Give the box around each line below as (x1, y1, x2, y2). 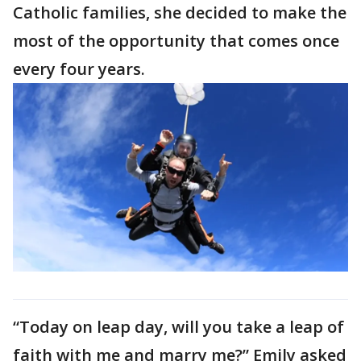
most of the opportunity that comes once (13, 30, 339, 52)
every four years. (13, 58, 149, 81)
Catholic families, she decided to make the (13, 2, 346, 24)
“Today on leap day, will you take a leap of (13, 316, 344, 338)
